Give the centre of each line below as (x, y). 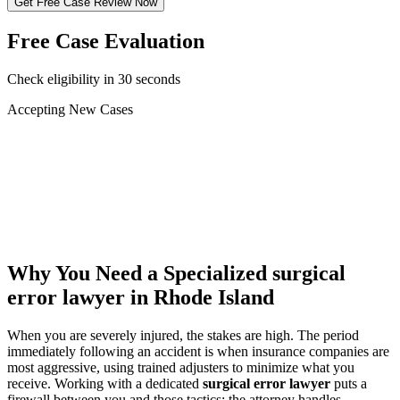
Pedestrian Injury (87, 189)
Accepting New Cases (70, 109)
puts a (349, 383)
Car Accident (76, 141)
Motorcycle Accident (98, 173)
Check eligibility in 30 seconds (94, 79)
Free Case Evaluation (106, 41)
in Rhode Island (200, 297)
